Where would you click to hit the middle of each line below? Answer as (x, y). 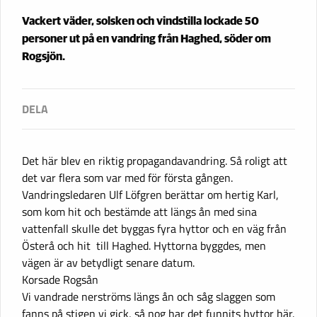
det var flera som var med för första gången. (127, 177)
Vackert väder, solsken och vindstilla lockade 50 (140, 21)
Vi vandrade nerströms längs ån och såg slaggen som (149, 296)
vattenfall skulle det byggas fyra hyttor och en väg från (154, 228)
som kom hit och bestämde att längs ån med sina (139, 211)
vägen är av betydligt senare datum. (108, 262)
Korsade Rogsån (60, 279)
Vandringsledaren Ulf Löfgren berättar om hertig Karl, (150, 194)
